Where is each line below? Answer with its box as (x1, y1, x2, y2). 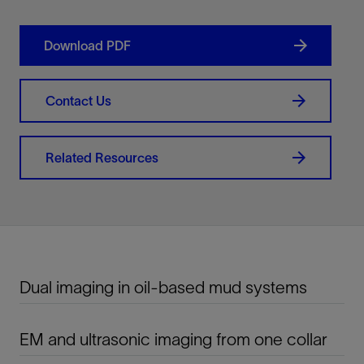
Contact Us (45, 93, 111, 109)
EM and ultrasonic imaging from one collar (19, 330, 327, 349)
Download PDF (44, 38, 131, 54)
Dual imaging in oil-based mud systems (19, 278, 307, 297)
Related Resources (45, 150, 158, 166)
